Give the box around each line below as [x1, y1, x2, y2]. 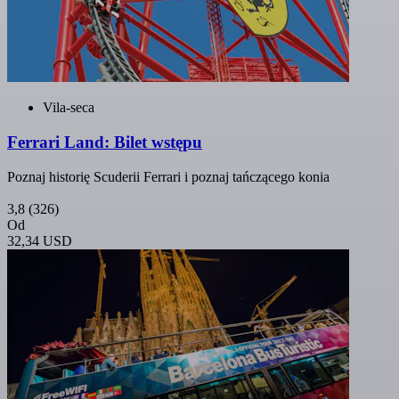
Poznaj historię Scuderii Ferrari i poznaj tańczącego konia [7, 168, 330, 184]
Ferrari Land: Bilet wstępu [7, 133, 202, 152]
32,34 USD [7, 232, 72, 248]
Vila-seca [43, 100, 94, 116]
